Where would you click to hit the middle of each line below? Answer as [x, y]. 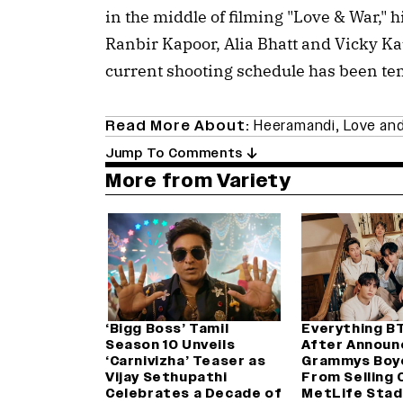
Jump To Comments [176, 154]
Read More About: [179, 126]
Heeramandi [295, 126]
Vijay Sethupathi [166, 378]
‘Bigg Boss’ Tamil [167, 329]
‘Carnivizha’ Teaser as [186, 362]
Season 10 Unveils [170, 345]
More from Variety [198, 181]
